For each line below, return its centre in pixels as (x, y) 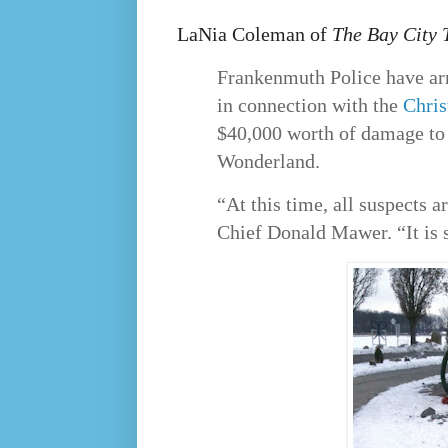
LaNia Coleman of (254, 33)
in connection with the (310, 105)
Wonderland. (268, 161)
